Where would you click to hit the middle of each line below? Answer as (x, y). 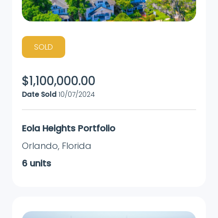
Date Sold (39, 94)
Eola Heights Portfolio (69, 128)
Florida (77, 145)
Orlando (40, 145)
